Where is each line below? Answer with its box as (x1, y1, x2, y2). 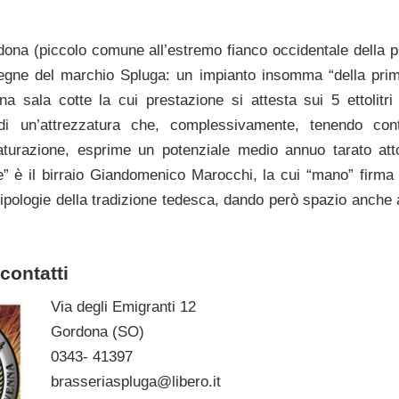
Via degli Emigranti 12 (50, 298, 196, 316)
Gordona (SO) (50, 323, 144, 341)
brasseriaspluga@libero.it (50, 373, 221, 391)
